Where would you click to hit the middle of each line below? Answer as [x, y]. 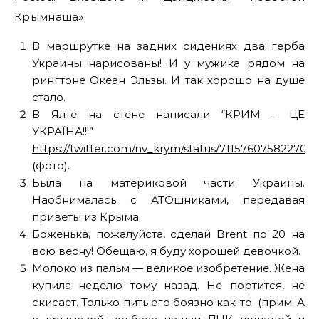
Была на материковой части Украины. [168, 183]
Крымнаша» [49, 17]
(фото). [51, 166]
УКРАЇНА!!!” [63, 131]
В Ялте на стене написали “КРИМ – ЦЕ [168, 114]
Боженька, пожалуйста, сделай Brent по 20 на [168, 234]
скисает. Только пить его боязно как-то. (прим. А [168, 302]
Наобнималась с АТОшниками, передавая [168, 200]
